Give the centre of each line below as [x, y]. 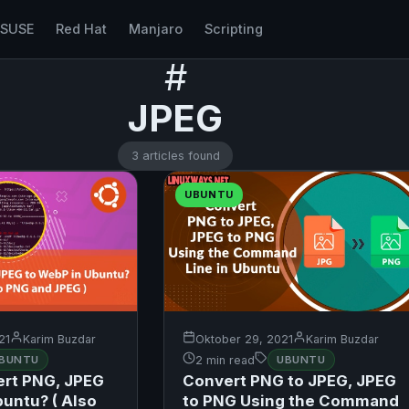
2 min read [225, 360]
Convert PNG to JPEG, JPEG [289, 381]
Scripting [233, 29]
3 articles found [175, 155]
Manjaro [155, 29]
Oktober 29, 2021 [244, 339]
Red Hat [81, 29]
